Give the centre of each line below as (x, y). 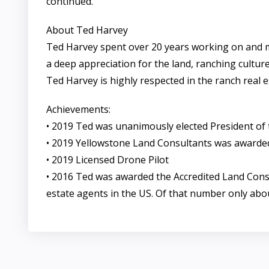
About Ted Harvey (87, 30)
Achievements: (78, 109)
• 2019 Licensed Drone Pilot (107, 160)
